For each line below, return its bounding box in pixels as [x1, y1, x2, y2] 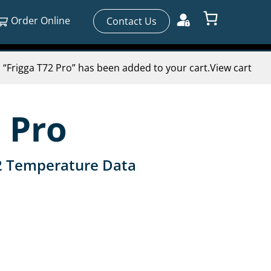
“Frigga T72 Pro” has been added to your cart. [3, 61, 210, 74]
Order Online [11, 14, 70, 27]
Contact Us [106, 15, 157, 28]
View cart [210, 61, 252, 74]
